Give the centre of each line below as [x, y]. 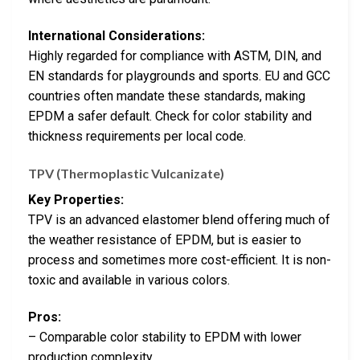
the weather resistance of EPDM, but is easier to [165, 239]
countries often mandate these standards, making [167, 96]
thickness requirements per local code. [137, 137]
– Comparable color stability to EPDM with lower [165, 337]
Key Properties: [76, 199]
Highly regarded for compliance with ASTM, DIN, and [175, 56]
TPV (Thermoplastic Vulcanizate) [126, 173]
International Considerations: [117, 36]
